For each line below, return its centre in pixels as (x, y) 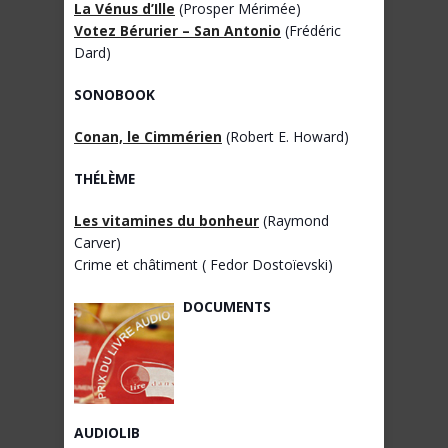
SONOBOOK (114, 95)
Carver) (97, 243)
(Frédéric (311, 31)
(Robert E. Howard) (285, 137)
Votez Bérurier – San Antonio (177, 31)
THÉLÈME (104, 179)
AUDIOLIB (107, 433)
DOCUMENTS (227, 307)
